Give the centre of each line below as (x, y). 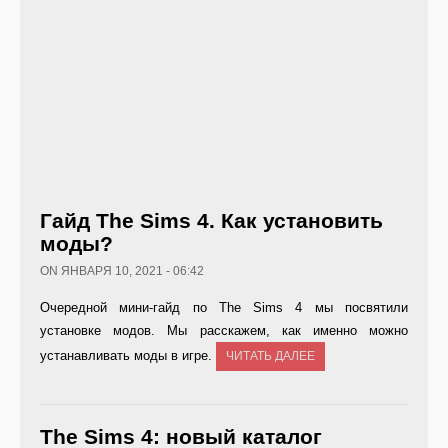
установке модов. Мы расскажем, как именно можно (224, 331)
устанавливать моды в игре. (128, 356)
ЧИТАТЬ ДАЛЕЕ (270, 356)
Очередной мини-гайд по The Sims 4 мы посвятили (224, 308)
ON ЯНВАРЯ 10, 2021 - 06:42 (122, 271)
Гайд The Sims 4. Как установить (211, 221)
